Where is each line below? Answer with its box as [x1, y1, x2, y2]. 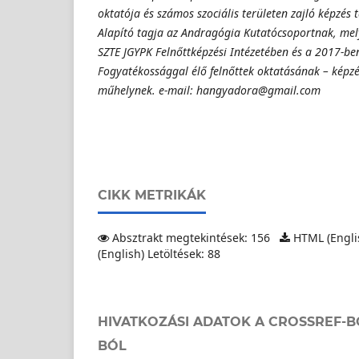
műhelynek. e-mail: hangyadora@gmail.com [98, 83, 321, 99]
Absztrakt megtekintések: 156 [109, 230, 273, 246]
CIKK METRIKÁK [98, 188, 206, 204]
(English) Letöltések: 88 [98, 246, 220, 262]
